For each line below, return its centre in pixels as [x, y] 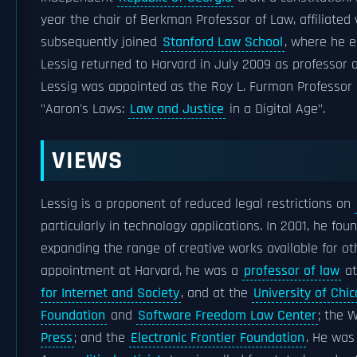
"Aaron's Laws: [84, 109]
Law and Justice [177, 109]
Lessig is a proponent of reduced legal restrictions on [198, 204]
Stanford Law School [223, 42]
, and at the [216, 293]
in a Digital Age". [275, 109]
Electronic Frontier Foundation [218, 338]
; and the [102, 338]
